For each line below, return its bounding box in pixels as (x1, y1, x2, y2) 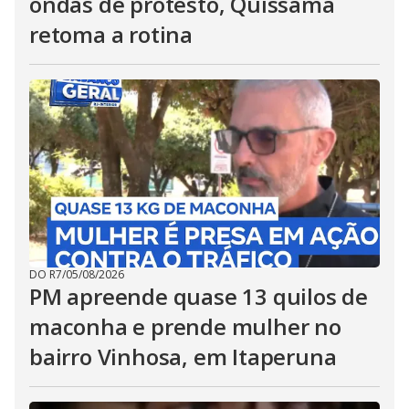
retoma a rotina (29, 19, 194, 49)
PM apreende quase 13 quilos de (29, 281, 368, 311)
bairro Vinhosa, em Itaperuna (29, 341, 337, 372)
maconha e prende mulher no (29, 311, 341, 341)
